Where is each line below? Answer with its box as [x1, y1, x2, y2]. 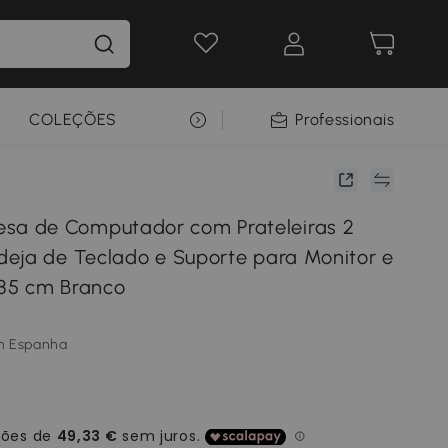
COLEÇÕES [29, 110, 118, 129]
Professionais [295, 110, 395, 129]
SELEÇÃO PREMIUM [189, 110, 342, 129]
